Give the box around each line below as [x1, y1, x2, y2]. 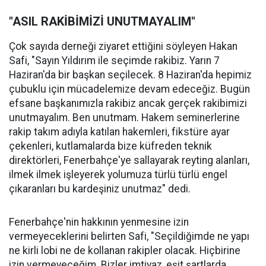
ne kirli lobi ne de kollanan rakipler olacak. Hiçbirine [9, 245, 240, 257]
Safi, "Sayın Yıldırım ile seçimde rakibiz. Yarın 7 [9, 55, 220, 67]
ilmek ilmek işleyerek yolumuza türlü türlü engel [9, 169, 227, 181]
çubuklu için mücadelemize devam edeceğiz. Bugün [9, 83, 250, 96]
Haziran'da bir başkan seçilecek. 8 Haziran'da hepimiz [9, 69, 252, 81]
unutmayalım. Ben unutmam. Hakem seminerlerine [9, 112, 240, 124]
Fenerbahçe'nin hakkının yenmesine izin [9, 216, 189, 229]
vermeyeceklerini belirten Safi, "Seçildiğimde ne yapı [9, 230, 249, 243]
